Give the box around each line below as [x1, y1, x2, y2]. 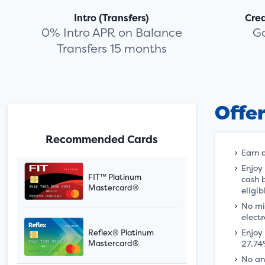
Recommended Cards [46, 132, 159, 147]
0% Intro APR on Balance [41, 24, 182, 40]
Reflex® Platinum [88, 227, 154, 238]
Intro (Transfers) [74, 11, 150, 24]
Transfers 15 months [56, 40, 167, 56]
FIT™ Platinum [88, 172, 142, 183]
